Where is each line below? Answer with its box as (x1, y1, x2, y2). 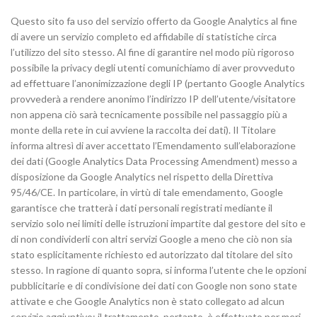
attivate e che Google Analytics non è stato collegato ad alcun (11, 295, 284, 307)
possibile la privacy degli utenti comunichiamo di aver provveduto (11, 62, 295, 74)
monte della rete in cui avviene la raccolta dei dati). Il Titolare (11, 124, 276, 136)
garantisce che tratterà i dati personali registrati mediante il (11, 202, 272, 214)
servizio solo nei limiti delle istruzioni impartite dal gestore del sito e (11, 217, 306, 229)
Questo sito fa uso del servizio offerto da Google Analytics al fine (11, 15, 297, 27)
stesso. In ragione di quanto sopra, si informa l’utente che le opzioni (11, 264, 306, 276)
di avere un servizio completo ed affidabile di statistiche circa (11, 30, 277, 42)
